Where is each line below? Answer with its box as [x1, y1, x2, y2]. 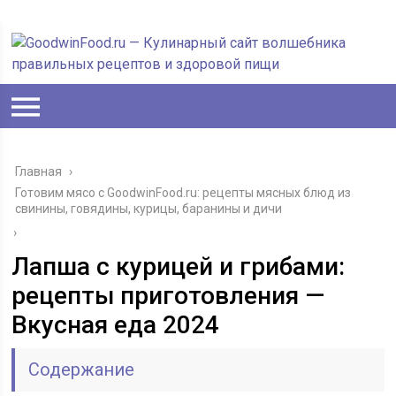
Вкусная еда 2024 [11, 310, 220, 339]
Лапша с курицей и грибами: [11, 252, 346, 281]
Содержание [28, 359, 135, 380]
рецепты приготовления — [11, 281, 325, 310]
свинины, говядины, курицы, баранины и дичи [15, 202, 283, 216]
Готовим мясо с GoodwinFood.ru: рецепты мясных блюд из [15, 186, 352, 200]
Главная [15, 164, 63, 179]
